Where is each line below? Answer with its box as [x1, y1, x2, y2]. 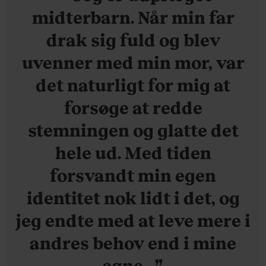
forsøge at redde [64, 96, 202, 118]
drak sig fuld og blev [46, 28, 220, 50]
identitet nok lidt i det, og [26, 186, 240, 208]
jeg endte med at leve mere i [15, 209, 251, 230]
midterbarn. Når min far [31, 6, 235, 27]
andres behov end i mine [30, 232, 236, 253]
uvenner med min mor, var [21, 51, 245, 72]
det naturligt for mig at [36, 74, 230, 95]
